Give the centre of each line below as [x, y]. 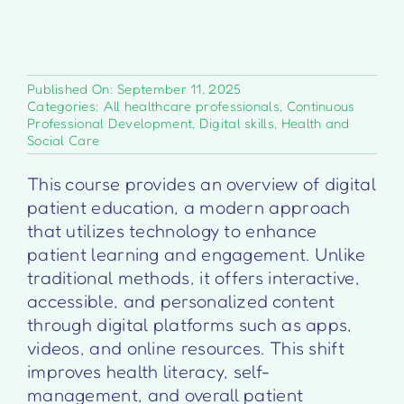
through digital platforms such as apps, [189, 324]
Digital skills [236, 123]
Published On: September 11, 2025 [134, 88]
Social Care [63, 140]
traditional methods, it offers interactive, [193, 277]
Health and [315, 123]
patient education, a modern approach [188, 207]
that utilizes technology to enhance [172, 230]
